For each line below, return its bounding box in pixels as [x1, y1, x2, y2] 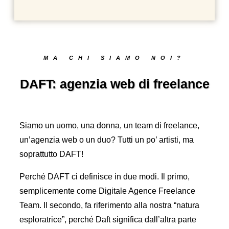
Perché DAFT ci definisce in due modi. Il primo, [19, 172, 190, 181]
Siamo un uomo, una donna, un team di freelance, [19, 121, 199, 130]
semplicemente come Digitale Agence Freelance [19, 187, 195, 196]
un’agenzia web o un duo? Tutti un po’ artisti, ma [19, 135, 194, 145]
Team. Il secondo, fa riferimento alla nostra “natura [19, 201, 199, 210]
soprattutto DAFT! [19, 150, 83, 159]
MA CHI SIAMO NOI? [43, 55, 186, 61]
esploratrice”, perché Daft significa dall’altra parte [19, 215, 196, 224]
